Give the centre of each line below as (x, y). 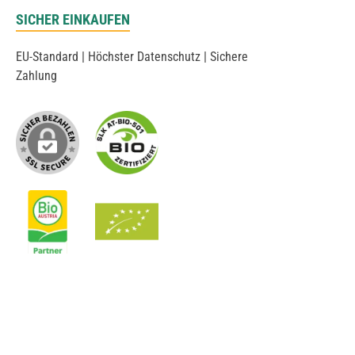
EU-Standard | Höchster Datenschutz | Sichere (132, 57)
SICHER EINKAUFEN (73, 19)
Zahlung (36, 76)
